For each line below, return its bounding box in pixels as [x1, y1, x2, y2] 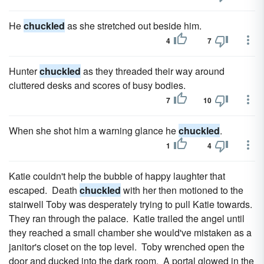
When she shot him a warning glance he [9, 124, 179, 137]
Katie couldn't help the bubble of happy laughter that [9, 169, 225, 183]
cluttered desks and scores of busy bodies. [9, 78, 186, 92]
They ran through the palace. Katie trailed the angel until [9, 212, 245, 225]
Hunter [9, 64, 39, 78]
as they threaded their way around [81, 64, 225, 78]
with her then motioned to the [121, 183, 243, 197]
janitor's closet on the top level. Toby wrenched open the [9, 240, 245, 253]
